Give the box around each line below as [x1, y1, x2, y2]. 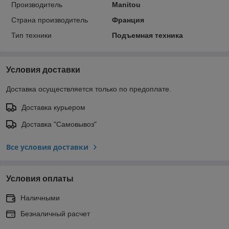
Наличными [20, 193, 60, 202]
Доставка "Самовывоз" [21, 120, 97, 128]
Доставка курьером [21, 103, 85, 111]
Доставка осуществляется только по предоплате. [6, 84, 171, 93]
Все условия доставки [6, 142, 88, 152]
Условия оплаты [6, 174, 74, 183]
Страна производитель [11, 15, 88, 24]
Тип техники [11, 31, 52, 39]
